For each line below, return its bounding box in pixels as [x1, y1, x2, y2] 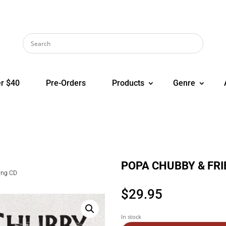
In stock [121, 213, 142, 221]
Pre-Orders [46, 78, 86, 88]
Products [112, 78, 144, 88]
